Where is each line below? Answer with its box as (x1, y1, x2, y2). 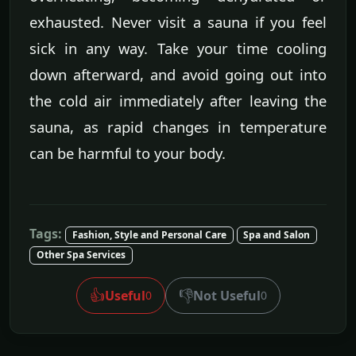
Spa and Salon (243, 228, 311, 242)
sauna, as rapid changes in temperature (29, 117, 327, 137)
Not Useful (192, 286, 261, 304)
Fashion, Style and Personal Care (72, 228, 226, 242)
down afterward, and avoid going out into (29, 64, 327, 85)
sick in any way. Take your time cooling (29, 38, 327, 59)
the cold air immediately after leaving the (29, 91, 327, 111)
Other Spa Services (36, 248, 126, 262)
